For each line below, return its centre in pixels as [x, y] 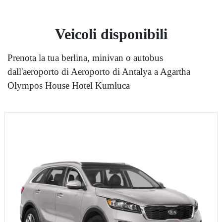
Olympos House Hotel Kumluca [69, 86]
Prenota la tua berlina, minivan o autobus [85, 58]
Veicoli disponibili [111, 34]
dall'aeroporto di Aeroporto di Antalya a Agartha [99, 72]
